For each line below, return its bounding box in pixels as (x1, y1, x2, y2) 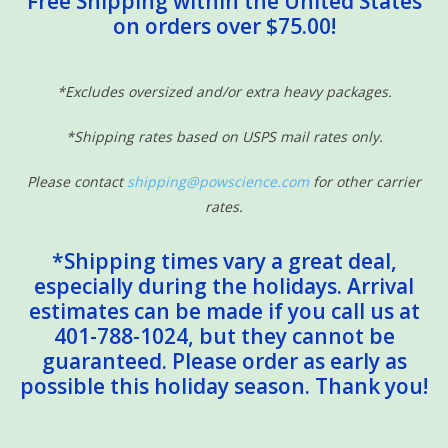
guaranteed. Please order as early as (41, 347, 407, 375)
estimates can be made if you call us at (28, 297, 420, 325)
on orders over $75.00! (112, 12, 336, 40)
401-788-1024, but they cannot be (53, 322, 395, 350)
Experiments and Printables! (15, 130, 194, 149)
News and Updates (15, 74, 138, 93)
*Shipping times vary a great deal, (51, 247, 397, 275)
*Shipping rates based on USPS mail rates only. (65, 127, 383, 146)
